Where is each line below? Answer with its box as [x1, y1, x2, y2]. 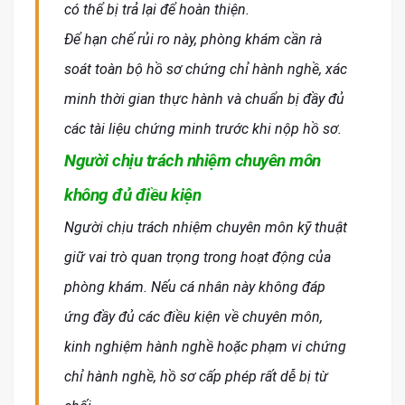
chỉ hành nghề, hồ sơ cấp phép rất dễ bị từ [64, 368, 328, 386]
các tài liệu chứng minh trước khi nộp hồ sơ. [64, 120, 342, 138]
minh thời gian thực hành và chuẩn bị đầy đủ [64, 90, 344, 108]
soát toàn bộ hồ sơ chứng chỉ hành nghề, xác [64, 61, 347, 79]
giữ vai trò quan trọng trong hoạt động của [64, 249, 331, 267]
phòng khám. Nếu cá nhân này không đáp [64, 278, 325, 297]
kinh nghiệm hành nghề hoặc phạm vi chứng [64, 338, 346, 356]
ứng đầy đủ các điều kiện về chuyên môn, [64, 308, 323, 326]
